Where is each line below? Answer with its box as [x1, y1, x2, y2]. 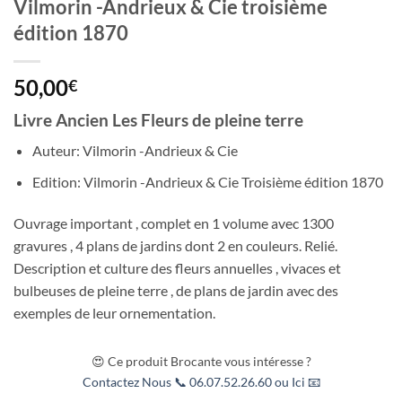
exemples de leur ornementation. [13, 303, 215, 321]
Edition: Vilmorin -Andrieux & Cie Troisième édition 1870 [31, 172, 383, 190]
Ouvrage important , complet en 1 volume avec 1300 [13, 214, 334, 232]
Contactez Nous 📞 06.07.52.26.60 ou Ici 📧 [82, 374, 320, 390]
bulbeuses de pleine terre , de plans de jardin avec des [13, 281, 338, 299]
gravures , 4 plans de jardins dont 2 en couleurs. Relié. [13, 236, 337, 254]
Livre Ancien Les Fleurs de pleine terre [13, 109, 307, 130]
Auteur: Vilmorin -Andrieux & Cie [31, 142, 238, 160]
